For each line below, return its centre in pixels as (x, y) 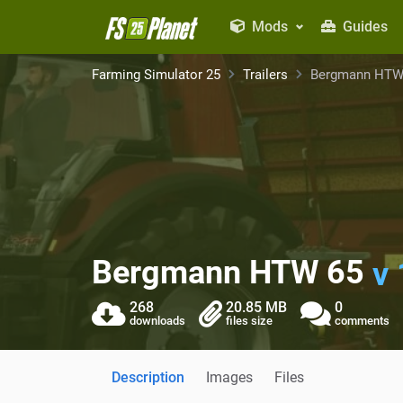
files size (249, 320)
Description (148, 377)
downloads (157, 320)
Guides (363, 27)
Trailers (265, 75)
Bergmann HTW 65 (232, 273)
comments (362, 320)
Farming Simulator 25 (156, 75)
